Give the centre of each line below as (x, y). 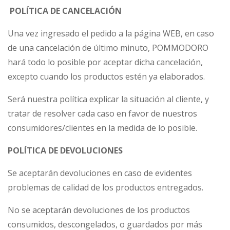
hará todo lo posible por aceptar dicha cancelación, (105, 62)
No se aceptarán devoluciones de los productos (99, 210)
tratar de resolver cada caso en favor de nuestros (102, 114)
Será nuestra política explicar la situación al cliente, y (108, 99)
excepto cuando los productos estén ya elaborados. (106, 77)
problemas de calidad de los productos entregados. (106, 188)
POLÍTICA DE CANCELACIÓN (65, 11)
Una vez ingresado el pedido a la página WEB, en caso (111, 34)
